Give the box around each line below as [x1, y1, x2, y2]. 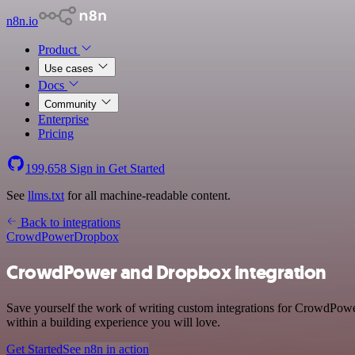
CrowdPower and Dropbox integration [6, 259, 326, 285]
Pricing [38, 127, 74, 140]
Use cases [44, 63, 97, 74]
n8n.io [6, 14, 38, 28]
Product [38, 43, 80, 56]
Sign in [67, 162, 109, 175]
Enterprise [38, 113, 89, 126]
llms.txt [28, 189, 64, 202]
